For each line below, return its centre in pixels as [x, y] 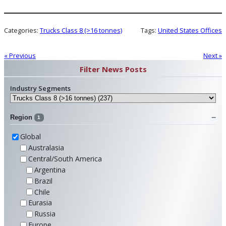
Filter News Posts [113, 69]
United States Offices [190, 30]
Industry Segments [40, 89]
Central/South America [65, 159]
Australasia [46, 148]
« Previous [20, 55]
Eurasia [40, 203]
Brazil [43, 181]
